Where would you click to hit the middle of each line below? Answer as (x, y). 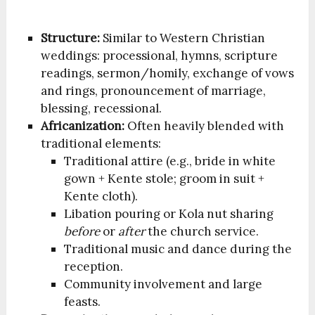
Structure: (71, 38)
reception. (93, 266)
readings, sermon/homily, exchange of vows (168, 73)
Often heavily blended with (205, 126)
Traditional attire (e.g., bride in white (169, 161)
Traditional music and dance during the (178, 249)
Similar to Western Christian (183, 38)
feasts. (82, 301)
